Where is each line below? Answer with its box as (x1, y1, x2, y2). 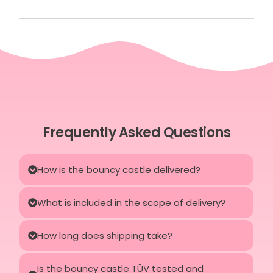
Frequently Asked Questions (43, 123, 230, 143)
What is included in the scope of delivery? (37, 196, 226, 209)
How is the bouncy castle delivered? (37, 163, 201, 176)
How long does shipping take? (37, 229, 173, 242)
